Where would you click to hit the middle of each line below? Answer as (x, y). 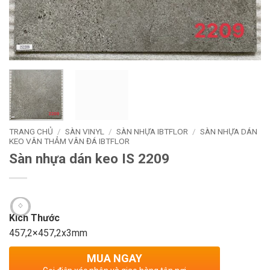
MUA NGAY (115, 259)
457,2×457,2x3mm (48, 233)
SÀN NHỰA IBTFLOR (152, 131)
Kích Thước (34, 218)
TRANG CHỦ (31, 131)
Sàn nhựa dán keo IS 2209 (89, 158)
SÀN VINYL (85, 131)
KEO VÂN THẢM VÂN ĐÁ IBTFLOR (69, 141)
